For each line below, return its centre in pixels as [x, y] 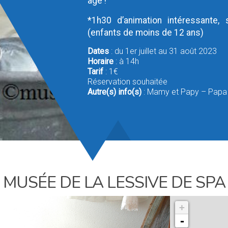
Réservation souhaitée [127, 82]
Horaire [100, 61]
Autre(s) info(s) [114, 92]
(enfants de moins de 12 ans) [145, 33]
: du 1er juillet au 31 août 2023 [163, 51]
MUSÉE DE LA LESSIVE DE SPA [114, 183]
